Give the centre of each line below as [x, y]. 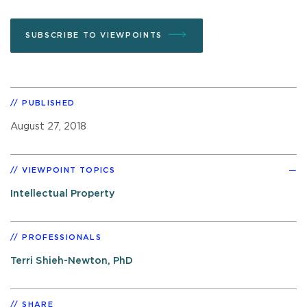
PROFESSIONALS [62, 237]
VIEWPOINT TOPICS [69, 170]
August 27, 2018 [48, 126]
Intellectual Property [63, 193]
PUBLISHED [49, 103]
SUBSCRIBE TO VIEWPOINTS [94, 35]
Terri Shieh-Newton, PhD [72, 260]
